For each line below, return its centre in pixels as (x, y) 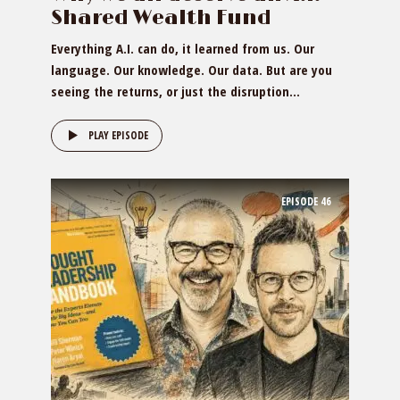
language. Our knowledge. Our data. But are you (192, 70)
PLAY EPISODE (118, 135)
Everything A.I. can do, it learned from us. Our (183, 48)
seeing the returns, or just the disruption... (175, 91)
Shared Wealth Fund (161, 18)
